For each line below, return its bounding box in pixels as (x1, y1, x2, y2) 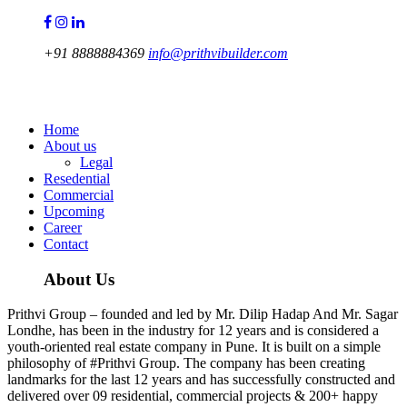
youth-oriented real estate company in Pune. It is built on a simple (7, 339, 381, 355)
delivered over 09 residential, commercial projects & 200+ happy (7, 388, 378, 404)
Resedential (44, 171, 110, 186)
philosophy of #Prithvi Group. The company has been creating (7, 355, 365, 372)
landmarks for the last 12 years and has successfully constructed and (7, 372, 395, 388)
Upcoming (44, 203, 104, 219)
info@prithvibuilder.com (148, 45, 288, 61)
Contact (44, 236, 88, 252)
